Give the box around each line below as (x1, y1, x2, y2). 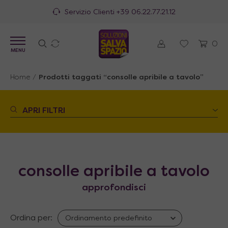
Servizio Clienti (65, 9, 117, 16)
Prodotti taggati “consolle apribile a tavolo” (39, 74, 204, 81)
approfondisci (82, 184, 146, 192)
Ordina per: (10, 214, 52, 222)
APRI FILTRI (22, 107, 65, 115)
